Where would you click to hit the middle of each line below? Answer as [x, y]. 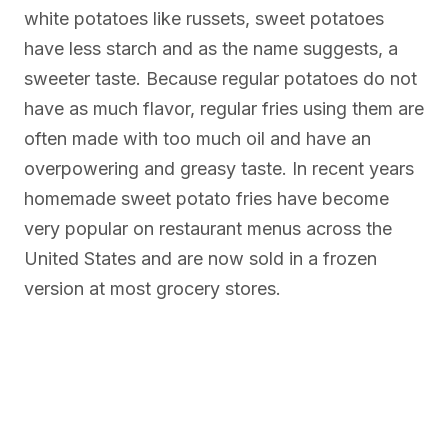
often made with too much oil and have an [197, 139]
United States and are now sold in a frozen [200, 259]
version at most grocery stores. [152, 289]
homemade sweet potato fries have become [206, 199]
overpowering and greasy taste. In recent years [219, 169]
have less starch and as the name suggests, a [211, 49]
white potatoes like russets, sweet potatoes [204, 19]
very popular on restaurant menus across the [208, 229]
